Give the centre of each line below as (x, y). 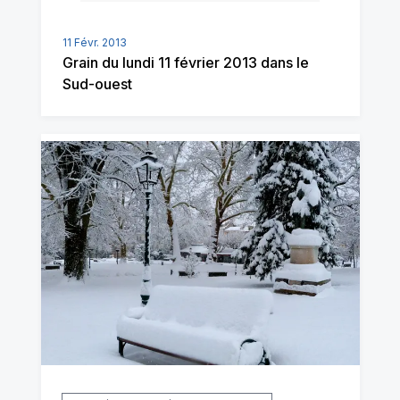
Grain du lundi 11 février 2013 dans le (185, 62)
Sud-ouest (97, 83)
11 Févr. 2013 (94, 42)
